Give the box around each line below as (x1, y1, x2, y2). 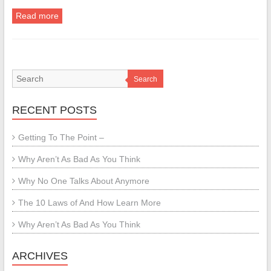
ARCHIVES (11, 250, 68, 262)
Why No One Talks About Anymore (18, 176, 149, 186)
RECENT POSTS (11, 104, 97, 116)
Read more (15, 11, 59, 21)
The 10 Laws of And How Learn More (18, 198, 161, 207)
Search (133, 75, 157, 83)
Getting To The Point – (18, 132, 104, 142)
